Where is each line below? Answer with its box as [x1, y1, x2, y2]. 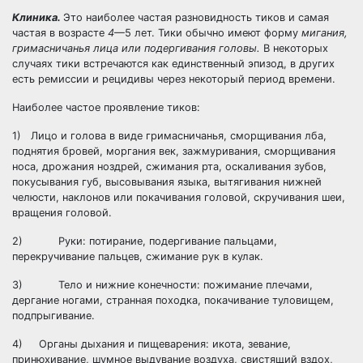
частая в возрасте [12, 27, 108, 39]
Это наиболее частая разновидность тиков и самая [63, 11, 329, 23]
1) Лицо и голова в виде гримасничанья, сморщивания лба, [12, 130, 327, 142]
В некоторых [260, 42, 328, 54]
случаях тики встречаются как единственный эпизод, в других [12, 58, 335, 70]
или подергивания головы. [122, 42, 260, 54]
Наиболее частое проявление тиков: [12, 101, 200, 113]
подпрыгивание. [12, 310, 95, 322]
